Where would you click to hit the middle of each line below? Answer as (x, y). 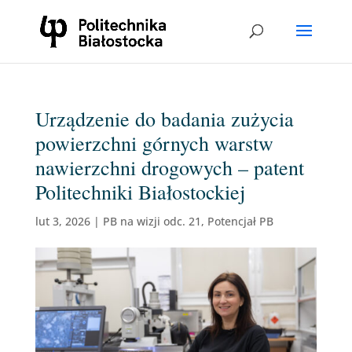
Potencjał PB (240, 221)
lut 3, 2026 (62, 221)
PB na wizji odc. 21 (152, 221)
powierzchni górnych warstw (154, 143)
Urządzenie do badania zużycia (164, 119)
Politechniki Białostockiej (140, 192)
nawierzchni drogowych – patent (169, 167)
